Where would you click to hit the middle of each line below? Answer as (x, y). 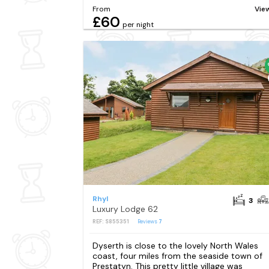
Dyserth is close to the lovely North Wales (175, 245)
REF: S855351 (110, 221)
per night (138, 24)
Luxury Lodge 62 (125, 209)
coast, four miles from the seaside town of (177, 255)
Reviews (148, 221)
